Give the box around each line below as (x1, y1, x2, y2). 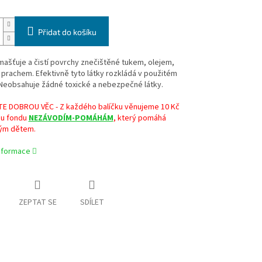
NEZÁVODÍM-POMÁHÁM (28, 112, 113, 125)
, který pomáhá (113, 112, 166, 125)
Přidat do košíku (37, 27, 96, 37)
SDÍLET (80, 196, 104, 209)
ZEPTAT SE (18, 196, 57, 209)
